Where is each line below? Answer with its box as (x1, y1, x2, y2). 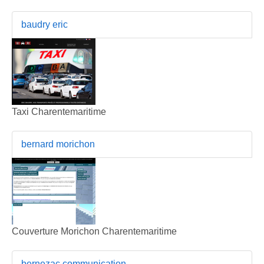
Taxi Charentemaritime (12, 106, 106, 117)
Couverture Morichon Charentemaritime (12, 226, 177, 236)
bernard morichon (21, 138, 95, 149)
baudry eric (21, 19, 68, 29)
